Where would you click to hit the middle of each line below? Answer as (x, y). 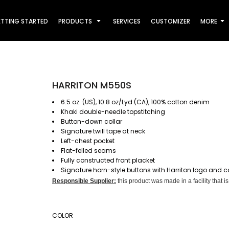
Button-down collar (91, 121)
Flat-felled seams (88, 151)
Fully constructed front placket (108, 160)
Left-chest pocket (88, 141)
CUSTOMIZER (170, 21)
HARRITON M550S (92, 85)
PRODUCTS (76, 21)
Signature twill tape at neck (103, 131)
